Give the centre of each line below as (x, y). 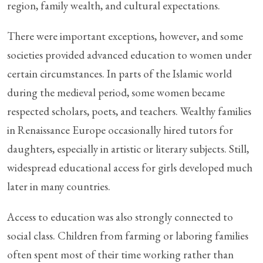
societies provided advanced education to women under (129, 55)
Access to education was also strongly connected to (120, 217)
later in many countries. (59, 186)
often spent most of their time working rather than (120, 254)
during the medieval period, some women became (116, 92)
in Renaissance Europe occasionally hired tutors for (120, 130)
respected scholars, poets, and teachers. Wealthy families (129, 111)
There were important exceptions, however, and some (125, 36)
